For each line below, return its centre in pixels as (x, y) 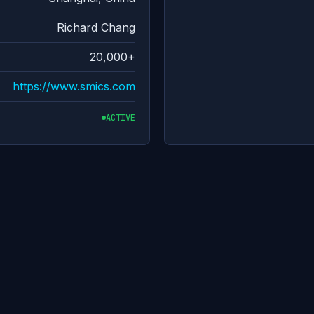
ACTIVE (121, 117)
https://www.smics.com (74, 86)
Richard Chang (96, 27)
